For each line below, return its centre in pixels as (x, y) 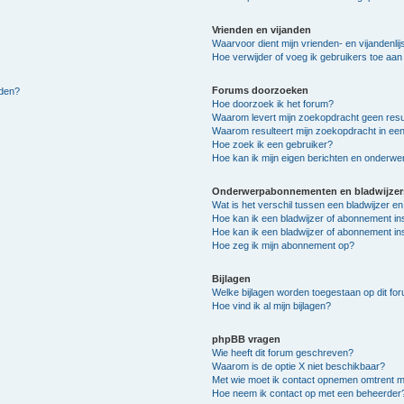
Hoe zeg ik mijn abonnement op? (284, 245)
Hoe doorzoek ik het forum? (273, 103)
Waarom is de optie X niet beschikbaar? (299, 366)
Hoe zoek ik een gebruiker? (273, 144)
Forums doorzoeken (261, 90)
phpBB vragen (247, 339)
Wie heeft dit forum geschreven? (283, 352)
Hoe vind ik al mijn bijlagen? (272, 305)
